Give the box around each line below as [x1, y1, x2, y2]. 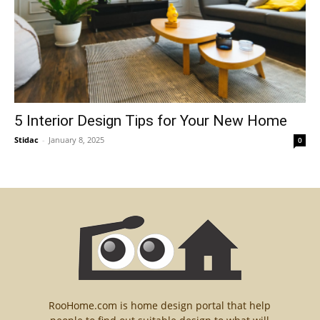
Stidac [14, 134, 39, 145]
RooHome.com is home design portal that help [49, 298, 271, 312]
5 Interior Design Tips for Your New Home [14, 111, 287, 129]
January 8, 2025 [49, 134, 104, 145]
